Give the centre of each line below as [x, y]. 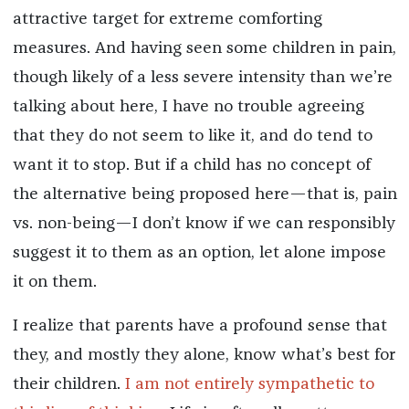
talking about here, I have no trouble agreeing [188, 107]
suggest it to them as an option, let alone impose [199, 253]
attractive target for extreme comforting [167, 20]
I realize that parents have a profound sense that [199, 326]
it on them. [54, 283]
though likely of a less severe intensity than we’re [202, 78]
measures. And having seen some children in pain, [204, 49]
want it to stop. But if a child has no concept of [191, 166]
